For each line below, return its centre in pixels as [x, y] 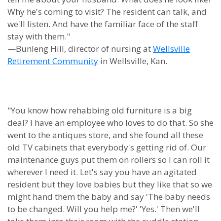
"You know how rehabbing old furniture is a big [100, 110]
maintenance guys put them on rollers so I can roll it [109, 160]
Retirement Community [53, 61]
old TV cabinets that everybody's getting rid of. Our [107, 147]
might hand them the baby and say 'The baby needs [109, 197]
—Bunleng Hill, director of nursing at [80, 49]
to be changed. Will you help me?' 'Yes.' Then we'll [104, 209]
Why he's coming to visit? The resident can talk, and [107, 12]
